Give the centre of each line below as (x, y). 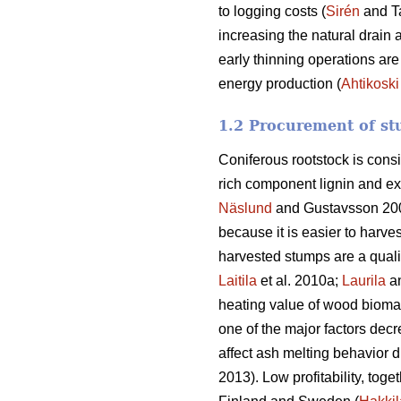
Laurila (364, 280)
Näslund (245, 208)
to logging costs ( (272, 11)
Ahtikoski (370, 83)
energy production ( (280, 83)
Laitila (238, 280)
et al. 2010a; (299, 280)
